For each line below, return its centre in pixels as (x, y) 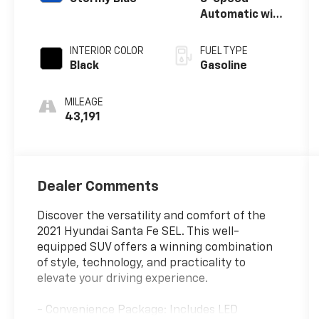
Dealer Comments (98, 186)
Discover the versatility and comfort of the (152, 216)
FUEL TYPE (224, 52)
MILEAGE (84, 103)
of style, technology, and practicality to (142, 263)
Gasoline (223, 67)
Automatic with (242, 15)
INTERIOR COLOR (107, 52)
